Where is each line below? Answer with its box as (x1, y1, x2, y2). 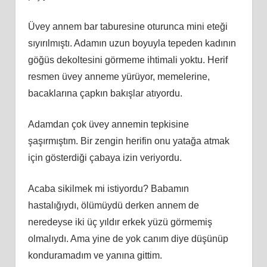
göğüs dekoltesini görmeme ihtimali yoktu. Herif (27, 54, 228, 65)
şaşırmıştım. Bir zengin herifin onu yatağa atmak (27, 135, 229, 146)
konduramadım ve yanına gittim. (27, 250, 162, 260)
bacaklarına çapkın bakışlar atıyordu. (27, 88, 182, 98)
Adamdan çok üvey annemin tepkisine (27, 119, 189, 129)
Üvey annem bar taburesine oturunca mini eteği (27, 21, 228, 32)
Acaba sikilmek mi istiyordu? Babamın (27, 183, 189, 194)
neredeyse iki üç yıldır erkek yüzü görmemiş (27, 216, 212, 227)
